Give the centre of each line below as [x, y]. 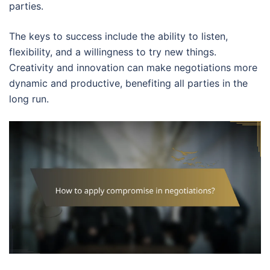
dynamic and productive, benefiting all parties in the [128, 83]
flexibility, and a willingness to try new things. [113, 52]
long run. [29, 99]
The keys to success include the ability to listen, [118, 36]
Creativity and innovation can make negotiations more [133, 68]
